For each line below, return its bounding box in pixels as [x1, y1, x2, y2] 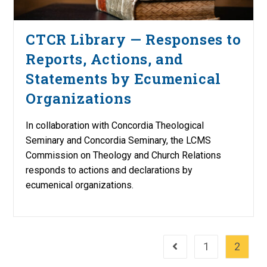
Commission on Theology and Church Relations [26, 150, 222, 162]
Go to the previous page [173, 243, 262, 253]
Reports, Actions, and [26, 49, 184, 69]
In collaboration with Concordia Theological [26, 120, 204, 132]
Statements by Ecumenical [26, 69, 221, 89]
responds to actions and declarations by [26, 164, 193, 176]
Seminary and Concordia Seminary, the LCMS [26, 135, 212, 147]
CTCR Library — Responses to [26, 30, 241, 49]
